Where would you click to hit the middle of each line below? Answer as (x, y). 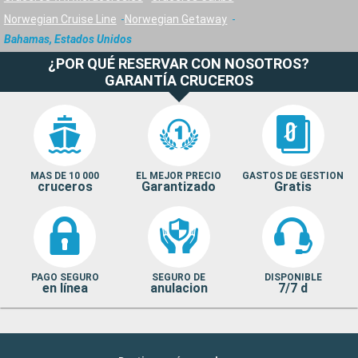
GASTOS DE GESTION (293, 176)
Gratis (293, 187)
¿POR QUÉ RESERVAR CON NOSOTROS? (179, 64)
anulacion (179, 288)
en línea (65, 288)
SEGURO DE (179, 278)
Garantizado (179, 187)
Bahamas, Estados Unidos (68, 40)
